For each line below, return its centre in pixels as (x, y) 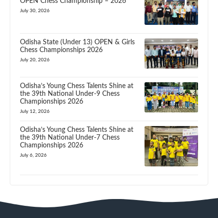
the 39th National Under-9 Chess (70, 94)
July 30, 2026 (35, 10)
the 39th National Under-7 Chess (70, 137)
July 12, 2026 (35, 111)
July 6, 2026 (33, 155)
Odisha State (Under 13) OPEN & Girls (77, 42)
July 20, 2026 (35, 60)
